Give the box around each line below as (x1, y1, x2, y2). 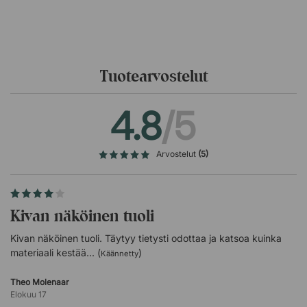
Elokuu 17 (10, 289, 47, 299)
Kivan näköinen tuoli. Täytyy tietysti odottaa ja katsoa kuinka (10, 232, 282, 244)
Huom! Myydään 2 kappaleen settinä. (24, 27, 193, 39)
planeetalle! (24, 2, 75, 14)
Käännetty (101, 249, 138, 258)
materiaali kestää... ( (10, 247, 101, 258)
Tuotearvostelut (99, 66, 208, 86)
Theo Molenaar (10, 277, 69, 287)
